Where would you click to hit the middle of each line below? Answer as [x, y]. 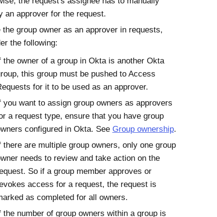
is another [126, 61]
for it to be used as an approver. [89, 87]
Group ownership [143, 129]
